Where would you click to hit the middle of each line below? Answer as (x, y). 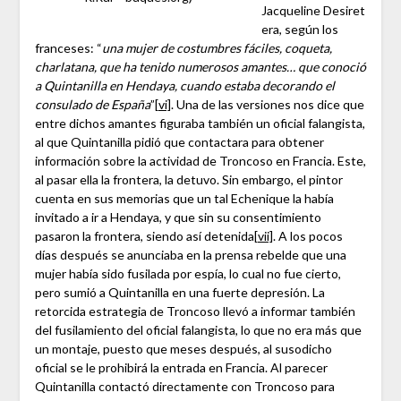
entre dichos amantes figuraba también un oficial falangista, (200, 124)
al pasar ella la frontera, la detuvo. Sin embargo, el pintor (188, 180)
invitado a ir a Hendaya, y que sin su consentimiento (178, 218)
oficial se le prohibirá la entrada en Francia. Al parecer (181, 368)
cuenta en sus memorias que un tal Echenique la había (184, 199)
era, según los (299, 30)
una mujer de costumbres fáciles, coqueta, (217, 48)
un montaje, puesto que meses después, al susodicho (183, 349)
